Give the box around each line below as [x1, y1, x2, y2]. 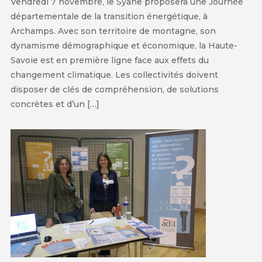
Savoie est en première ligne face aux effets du [10, 54, 209, 65]
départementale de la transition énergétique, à [10, 11, 208, 22]
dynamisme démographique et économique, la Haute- [10, 40, 237, 51]
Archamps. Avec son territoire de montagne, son [10, 25, 216, 36]
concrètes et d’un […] [10, 98, 99, 109]
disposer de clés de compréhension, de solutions [10, 84, 219, 95]
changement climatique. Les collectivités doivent [10, 69, 218, 80]
